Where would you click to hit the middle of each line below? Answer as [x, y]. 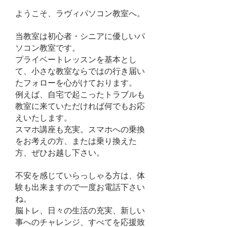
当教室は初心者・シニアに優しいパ [80, 36]
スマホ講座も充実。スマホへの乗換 [80, 129]
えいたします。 [44, 118]
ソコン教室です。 [48, 48]
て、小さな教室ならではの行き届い [80, 71]
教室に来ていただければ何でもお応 [80, 106]
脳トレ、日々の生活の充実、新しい [80, 211]
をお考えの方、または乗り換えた [76, 141]
